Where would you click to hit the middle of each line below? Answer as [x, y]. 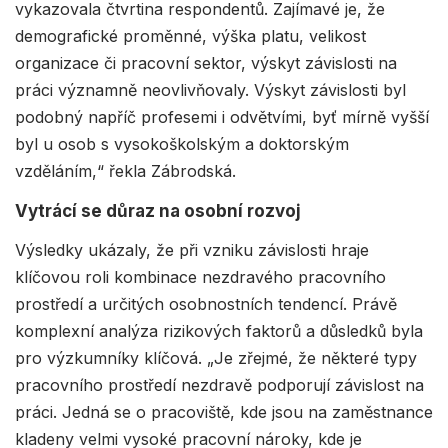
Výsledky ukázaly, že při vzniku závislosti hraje [192, 249]
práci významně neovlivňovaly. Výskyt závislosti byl [210, 89]
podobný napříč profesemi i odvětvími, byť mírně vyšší [222, 116]
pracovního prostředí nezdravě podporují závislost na [219, 384]
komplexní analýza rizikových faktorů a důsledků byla [219, 330]
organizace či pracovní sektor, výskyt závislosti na [206, 62]
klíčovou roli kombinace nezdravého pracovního [200, 276]
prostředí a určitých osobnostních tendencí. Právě [206, 303]
